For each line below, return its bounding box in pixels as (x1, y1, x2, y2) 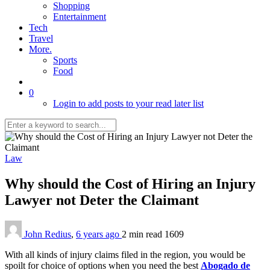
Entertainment (53, 11, 106, 22)
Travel (29, 33, 53, 43)
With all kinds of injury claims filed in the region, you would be (5, 249, 245, 260)
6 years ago (76, 228, 122, 239)
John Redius (24, 228, 71, 239)
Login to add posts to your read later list (53, 98, 204, 108)
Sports (53, 55, 77, 65)
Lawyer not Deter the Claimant (5, 192, 206, 208)
